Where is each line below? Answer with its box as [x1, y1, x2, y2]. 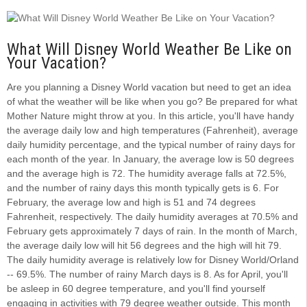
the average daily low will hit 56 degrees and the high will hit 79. [7, 240, 282, 251]
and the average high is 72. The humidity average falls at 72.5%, [7, 168, 286, 180]
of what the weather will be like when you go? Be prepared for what [7, 96, 297, 108]
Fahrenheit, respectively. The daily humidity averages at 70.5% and [7, 211, 298, 223]
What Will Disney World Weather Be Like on [7, 40, 292, 60]
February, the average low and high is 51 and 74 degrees [7, 197, 256, 208]
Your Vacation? [7, 53, 106, 73]
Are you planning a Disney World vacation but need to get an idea [7, 82, 291, 93]
